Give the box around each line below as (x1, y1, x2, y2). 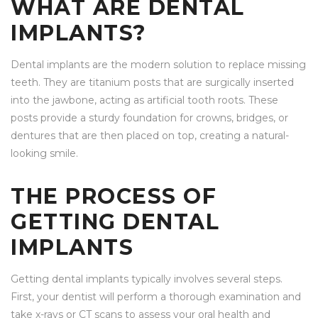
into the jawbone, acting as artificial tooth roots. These (11, 94, 278, 107)
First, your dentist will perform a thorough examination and (11, 290, 301, 304)
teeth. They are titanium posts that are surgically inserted (11, 76, 294, 89)
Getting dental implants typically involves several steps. (11, 273, 283, 286)
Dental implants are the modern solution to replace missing (11, 58, 306, 72)
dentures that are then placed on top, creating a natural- (11, 129, 289, 143)
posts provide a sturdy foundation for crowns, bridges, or (11, 111, 288, 125)
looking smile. (11, 147, 78, 160)
